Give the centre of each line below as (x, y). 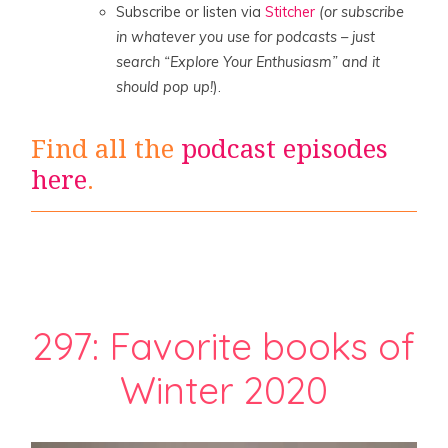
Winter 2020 (223, 389)
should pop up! (165, 86)
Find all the (106, 149)
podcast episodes (285, 149)
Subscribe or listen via (191, 11)
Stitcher (290, 11)
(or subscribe (362, 11)
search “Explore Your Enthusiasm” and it (248, 61)
